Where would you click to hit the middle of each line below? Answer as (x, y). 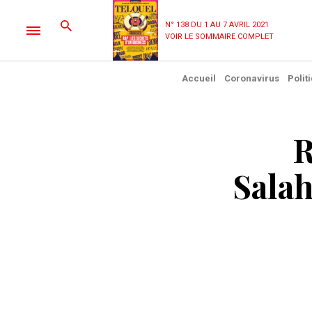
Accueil (198, 78)
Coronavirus (251, 78)
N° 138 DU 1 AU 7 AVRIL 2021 (217, 24)
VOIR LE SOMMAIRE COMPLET (219, 36)
